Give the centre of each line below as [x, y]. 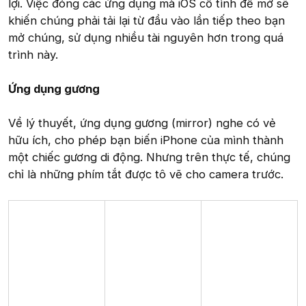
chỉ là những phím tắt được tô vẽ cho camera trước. [146, 175]
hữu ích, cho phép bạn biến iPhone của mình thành [146, 140]
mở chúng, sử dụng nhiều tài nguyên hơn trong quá [146, 38]
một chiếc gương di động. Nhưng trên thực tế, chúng [149, 157]
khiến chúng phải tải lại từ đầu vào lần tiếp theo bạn [147, 21]
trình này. [33, 55]
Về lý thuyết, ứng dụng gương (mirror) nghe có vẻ [142, 123]
